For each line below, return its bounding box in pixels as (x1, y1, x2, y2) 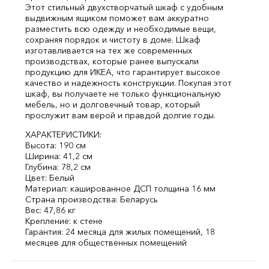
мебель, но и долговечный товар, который (25, 99, 200, 110)
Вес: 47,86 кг (25, 205, 76, 216)
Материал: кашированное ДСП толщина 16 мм (25, 183, 216, 194)
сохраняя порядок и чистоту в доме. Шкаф (25, 34, 201, 45)
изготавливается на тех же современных (25, 45, 192, 56)
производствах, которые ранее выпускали (25, 56, 199, 67)
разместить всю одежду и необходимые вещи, (25, 23, 216, 34)
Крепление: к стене (25, 216, 103, 226)
